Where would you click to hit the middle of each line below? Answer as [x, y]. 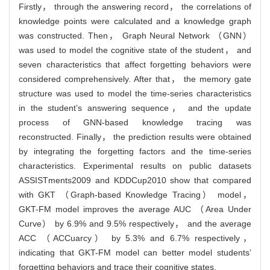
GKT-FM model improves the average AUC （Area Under [135, 209]
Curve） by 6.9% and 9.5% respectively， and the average [135, 223]
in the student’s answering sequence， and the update [135, 108]
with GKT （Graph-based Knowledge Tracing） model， [135, 194]
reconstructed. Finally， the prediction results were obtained [135, 137]
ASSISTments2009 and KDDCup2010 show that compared [135, 180]
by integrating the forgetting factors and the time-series [135, 151]
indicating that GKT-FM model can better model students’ [135, 252]
